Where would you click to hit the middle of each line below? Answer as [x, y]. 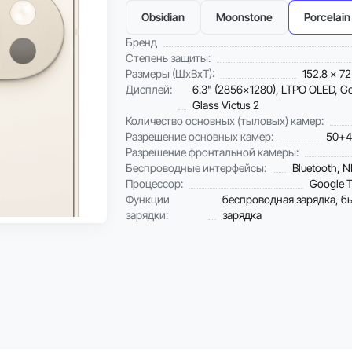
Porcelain [327, 17]
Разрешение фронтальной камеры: [212, 152]
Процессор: [154, 183]
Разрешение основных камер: [200, 136]
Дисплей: [149, 89]
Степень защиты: [168, 58]
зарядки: [147, 215]
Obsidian [163, 17]
